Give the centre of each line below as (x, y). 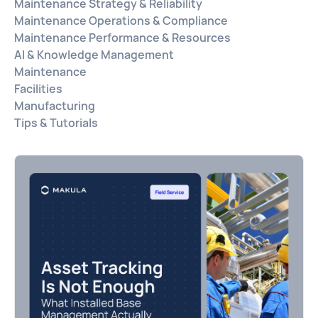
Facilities (38, 89)
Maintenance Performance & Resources (122, 38)
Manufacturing (55, 106)
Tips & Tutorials (56, 123)
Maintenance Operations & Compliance (121, 21)
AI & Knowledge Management (94, 55)
